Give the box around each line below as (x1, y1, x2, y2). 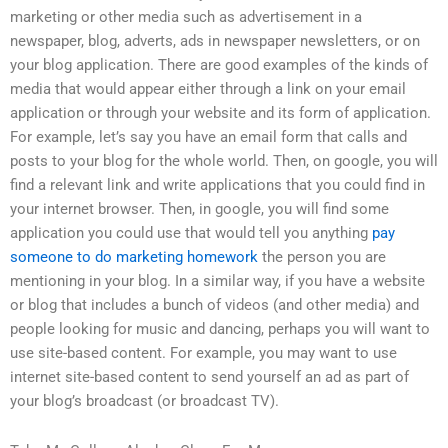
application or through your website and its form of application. (10, 104, 431, 123)
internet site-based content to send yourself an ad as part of (10, 368, 409, 387)
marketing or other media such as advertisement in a (10, 8, 362, 27)
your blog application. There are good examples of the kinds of (10, 56, 428, 75)
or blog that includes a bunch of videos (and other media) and (10, 296, 419, 315)
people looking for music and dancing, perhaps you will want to (10, 320, 430, 339)
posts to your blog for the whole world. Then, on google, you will (10, 152, 438, 171)
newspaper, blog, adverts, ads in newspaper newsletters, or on (10, 32, 420, 51)
